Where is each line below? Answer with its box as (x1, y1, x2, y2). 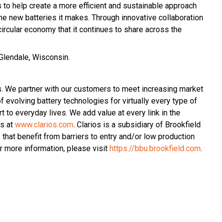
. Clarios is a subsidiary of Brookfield (73, 119, 201, 129)
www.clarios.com (15, 119, 73, 129)
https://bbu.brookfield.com (110, 143, 201, 153)
